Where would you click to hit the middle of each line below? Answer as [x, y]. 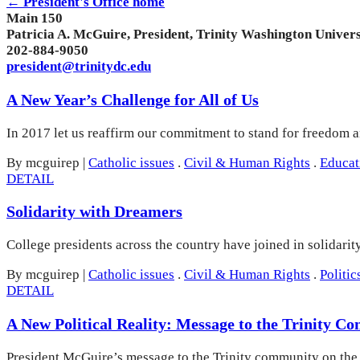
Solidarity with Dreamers [94, 212]
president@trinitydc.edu [79, 66]
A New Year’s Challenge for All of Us [133, 99]
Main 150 [35, 18]
